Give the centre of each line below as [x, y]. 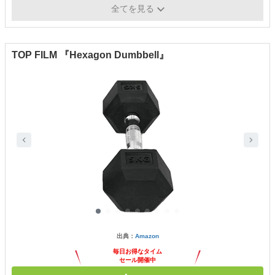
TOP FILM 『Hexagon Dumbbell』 [90, 55]
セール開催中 [137, 260]
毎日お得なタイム [137, 251]
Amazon [147, 236]
